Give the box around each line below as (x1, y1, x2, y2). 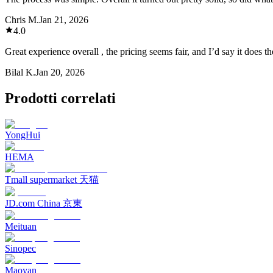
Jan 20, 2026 (35, 66, 85, 77)
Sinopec (5, 243, 36, 253)
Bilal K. (5, 66, 35, 77)
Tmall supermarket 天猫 (5, 174, 99, 185)
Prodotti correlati (5, 90, 116, 106)
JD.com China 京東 (5, 197, 82, 208)
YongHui (5, 129, 40, 140)
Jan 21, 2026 (39, 14, 88, 25)
